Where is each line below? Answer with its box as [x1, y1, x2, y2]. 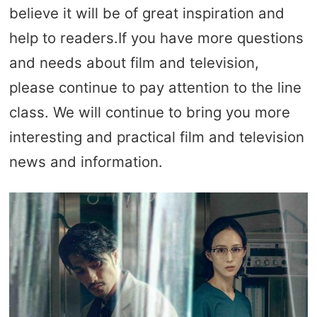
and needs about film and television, [8, 53, 259, 71]
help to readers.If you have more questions [8, 28, 304, 47]
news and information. [8, 152, 163, 171]
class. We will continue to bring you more [8, 103, 290, 121]
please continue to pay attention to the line [8, 78, 301, 96]
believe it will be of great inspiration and [8, 4, 284, 22]
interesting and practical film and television [8, 127, 304, 146]
